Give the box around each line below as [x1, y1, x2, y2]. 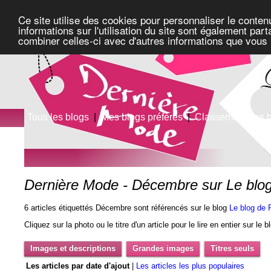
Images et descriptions [30, 243, 116, 253]
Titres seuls [211, 243, 255, 253]
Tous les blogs [27, 112, 90, 122]
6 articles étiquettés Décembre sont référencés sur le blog [24, 203, 230, 213]
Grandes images [132, 243, 194, 253]
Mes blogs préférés [101, 112, 183, 122]
